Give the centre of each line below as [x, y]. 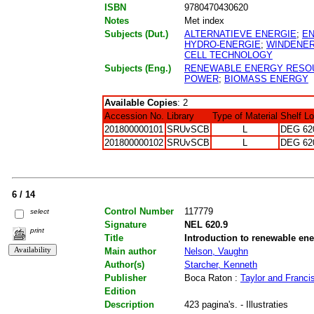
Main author [130, 251]
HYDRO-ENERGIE [222, 44]
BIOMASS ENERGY [266, 78]
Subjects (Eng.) [137, 68]
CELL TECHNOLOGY [228, 55]
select [40, 211]
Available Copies [141, 102]
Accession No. [134, 116]
